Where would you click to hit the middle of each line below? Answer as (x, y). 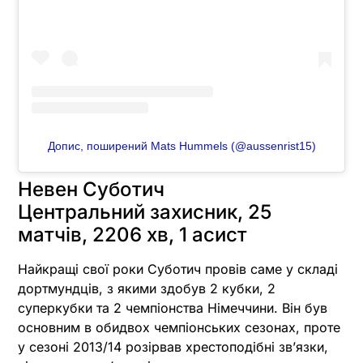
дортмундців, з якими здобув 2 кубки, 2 (147, 289)
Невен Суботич (91, 190)
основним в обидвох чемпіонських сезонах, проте (179, 328)
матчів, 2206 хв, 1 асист (132, 235)
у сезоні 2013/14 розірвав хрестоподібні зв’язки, (173, 347)
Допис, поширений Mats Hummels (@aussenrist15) (181, 146)
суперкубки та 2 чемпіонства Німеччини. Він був (173, 308)
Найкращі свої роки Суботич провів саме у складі (178, 269)
